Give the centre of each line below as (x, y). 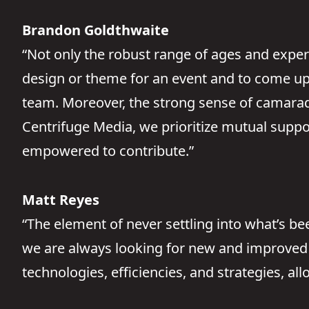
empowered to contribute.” (108, 151)
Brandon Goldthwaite (96, 30)
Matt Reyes (61, 200)
